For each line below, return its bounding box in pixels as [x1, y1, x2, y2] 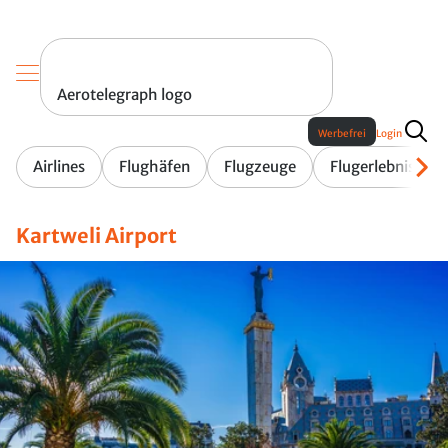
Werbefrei [318, 127, 366, 141]
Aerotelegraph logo [57, 85, 192, 105]
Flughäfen [119, 157, 190, 177]
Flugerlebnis [330, 157, 415, 177]
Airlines [33, 157, 85, 177]
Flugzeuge [224, 157, 296, 177]
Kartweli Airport [16, 223, 177, 249]
